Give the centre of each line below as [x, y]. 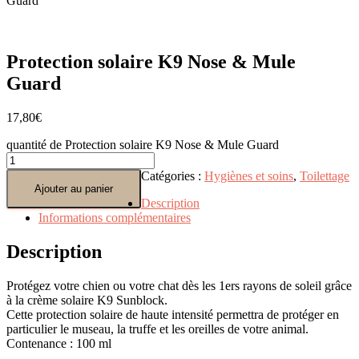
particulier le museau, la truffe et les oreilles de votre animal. [157, 329]
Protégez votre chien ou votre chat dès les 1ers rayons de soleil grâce [179, 285]
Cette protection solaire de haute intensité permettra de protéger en [173, 314]
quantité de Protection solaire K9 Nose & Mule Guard [143, 144]
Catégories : [173, 175]
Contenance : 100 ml [59, 343]
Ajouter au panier [74, 188]
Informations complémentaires [115, 217]
